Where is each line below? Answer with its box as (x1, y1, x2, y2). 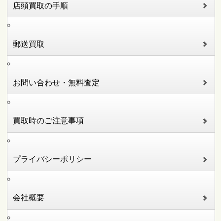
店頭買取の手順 (13, 1, 69, 10)
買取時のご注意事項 (13, 116, 84, 125)
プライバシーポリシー (13, 155, 92, 164)
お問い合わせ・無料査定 (13, 78, 100, 87)
